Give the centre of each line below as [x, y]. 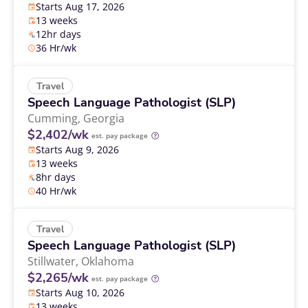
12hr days [58, 34]
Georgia [104, 118]
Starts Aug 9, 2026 [77, 149]
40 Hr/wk [56, 190]
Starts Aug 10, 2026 [80, 292]
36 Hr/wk [56, 47]
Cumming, [55, 118]
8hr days [56, 177]
